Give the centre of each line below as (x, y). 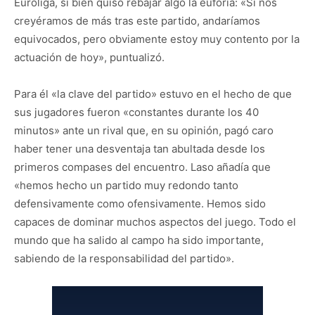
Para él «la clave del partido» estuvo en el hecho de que (153, 94)
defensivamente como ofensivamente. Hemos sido (140, 204)
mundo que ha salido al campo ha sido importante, (139, 240)
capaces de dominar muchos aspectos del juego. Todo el (155, 222)
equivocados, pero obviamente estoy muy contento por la (157, 39)
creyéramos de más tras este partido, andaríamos (137, 21)
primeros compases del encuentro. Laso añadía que (142, 167)
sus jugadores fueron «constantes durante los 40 (136, 112)
